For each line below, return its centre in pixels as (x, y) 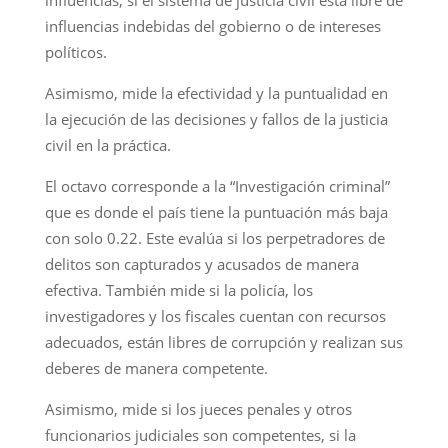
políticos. (75, 51)
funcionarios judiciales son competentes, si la (200, 434)
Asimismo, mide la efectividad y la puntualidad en (216, 92)
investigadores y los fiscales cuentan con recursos (215, 315)
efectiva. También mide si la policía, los (178, 289)
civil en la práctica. (107, 144)
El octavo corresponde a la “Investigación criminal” (217, 185)
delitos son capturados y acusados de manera (201, 263)
